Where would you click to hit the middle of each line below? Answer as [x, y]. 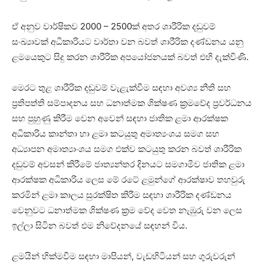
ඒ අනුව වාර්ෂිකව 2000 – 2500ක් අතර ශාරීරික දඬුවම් [114, 26]
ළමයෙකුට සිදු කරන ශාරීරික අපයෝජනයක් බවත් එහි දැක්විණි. [130, 57]
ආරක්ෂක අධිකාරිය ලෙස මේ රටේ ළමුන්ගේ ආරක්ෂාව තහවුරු [128, 179]
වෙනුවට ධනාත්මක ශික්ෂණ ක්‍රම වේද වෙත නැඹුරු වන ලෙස [127, 210]
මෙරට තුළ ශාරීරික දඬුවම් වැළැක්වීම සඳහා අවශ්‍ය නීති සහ [121, 87]
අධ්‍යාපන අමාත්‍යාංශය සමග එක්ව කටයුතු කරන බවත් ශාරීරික [127, 148]
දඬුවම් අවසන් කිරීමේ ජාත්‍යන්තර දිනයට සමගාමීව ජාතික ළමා [128, 164]
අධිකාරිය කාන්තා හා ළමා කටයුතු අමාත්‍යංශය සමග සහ [115, 133]
